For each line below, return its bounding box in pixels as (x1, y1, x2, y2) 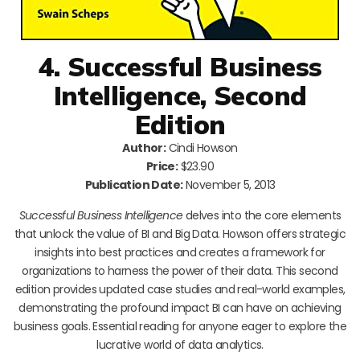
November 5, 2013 (182, 176, 276, 193)
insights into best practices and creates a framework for (35, 243, 325, 260)
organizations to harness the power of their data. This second (22, 262, 338, 279)
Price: (145, 157, 178, 174)
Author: (122, 139, 166, 156)
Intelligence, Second (53, 78, 307, 112)
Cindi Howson (166, 139, 238, 156)
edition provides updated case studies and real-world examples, (14, 280, 346, 297)
